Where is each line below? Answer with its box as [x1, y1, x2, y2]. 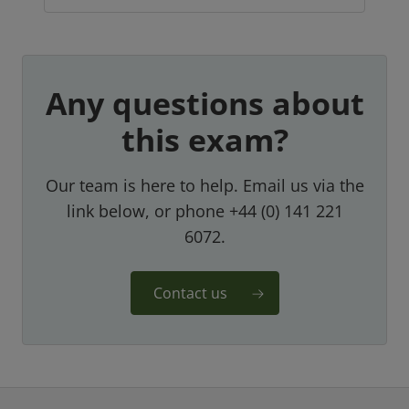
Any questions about [45, 82, 364, 125]
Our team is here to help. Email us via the [45, 174, 364, 197]
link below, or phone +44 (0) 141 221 [66, 200, 343, 223]
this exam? [121, 119, 288, 162]
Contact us [152, 283, 227, 304]
